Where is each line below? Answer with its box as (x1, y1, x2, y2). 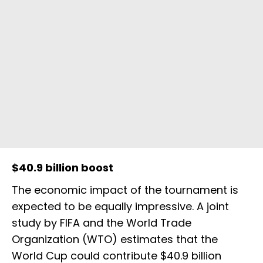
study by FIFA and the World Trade (12, 215, 191, 231)
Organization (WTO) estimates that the (12, 232, 218, 247)
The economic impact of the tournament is (12, 183, 238, 198)
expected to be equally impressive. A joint (12, 199, 229, 214)
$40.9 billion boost (12, 160, 113, 176)
